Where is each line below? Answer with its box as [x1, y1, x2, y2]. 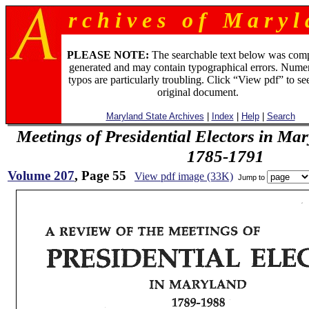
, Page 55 [74, 168, 126, 183]
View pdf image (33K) [134, 170, 233, 182]
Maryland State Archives [106, 111, 204, 121]
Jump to [236, 172, 267, 181]
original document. [157, 86, 239, 98]
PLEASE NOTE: [66, 49, 149, 61]
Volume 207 [8, 168, 74, 183]
